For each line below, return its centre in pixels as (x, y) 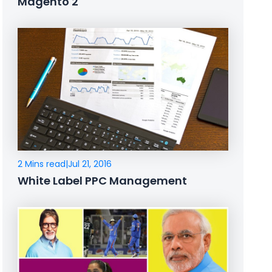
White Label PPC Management (103, 181)
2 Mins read (42, 164)
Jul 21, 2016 (90, 164)
